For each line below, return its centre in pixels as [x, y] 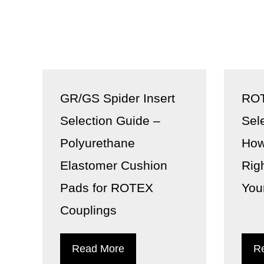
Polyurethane [98, 143]
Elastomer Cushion [114, 165]
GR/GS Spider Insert [118, 98]
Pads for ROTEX [107, 188]
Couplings [88, 210]
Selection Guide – [110, 121]
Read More [98, 249]
